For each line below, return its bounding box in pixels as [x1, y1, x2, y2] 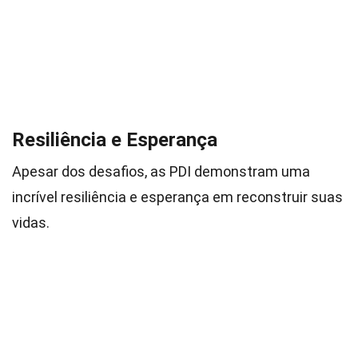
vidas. [12, 214, 50, 231]
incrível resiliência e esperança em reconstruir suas [12, 189, 343, 205]
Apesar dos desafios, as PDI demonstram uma [12, 163, 310, 180]
